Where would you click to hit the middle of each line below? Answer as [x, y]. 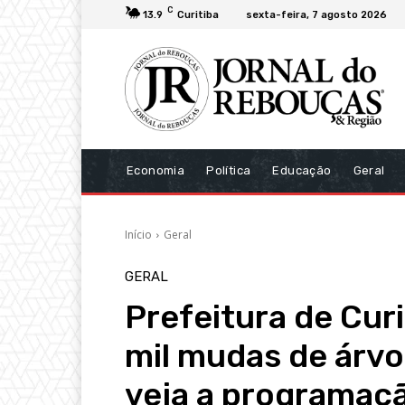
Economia [156, 170]
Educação [302, 170]
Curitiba [198, 14]
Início [138, 234]
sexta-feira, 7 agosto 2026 [316, 14]
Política [229, 170]
